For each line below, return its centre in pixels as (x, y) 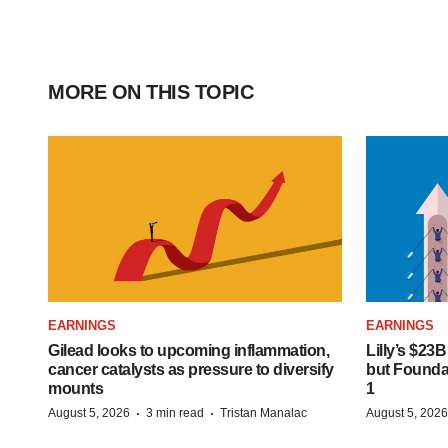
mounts (75, 388)
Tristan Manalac (263, 412)
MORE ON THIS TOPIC (150, 92)
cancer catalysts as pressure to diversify (191, 369)
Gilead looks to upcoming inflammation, (188, 350)
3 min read (175, 412)
